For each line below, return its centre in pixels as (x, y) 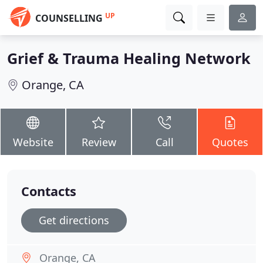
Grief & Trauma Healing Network (129, 58)
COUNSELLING (69, 18)
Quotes (230, 142)
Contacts (49, 191)
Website (33, 142)
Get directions (74, 220)
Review (99, 142)
